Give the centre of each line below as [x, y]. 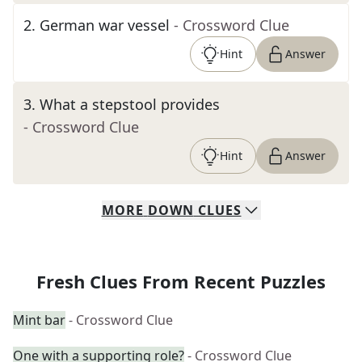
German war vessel [105, 25]
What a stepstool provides [130, 104]
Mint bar [39, 320]
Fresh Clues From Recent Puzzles [181, 281]
